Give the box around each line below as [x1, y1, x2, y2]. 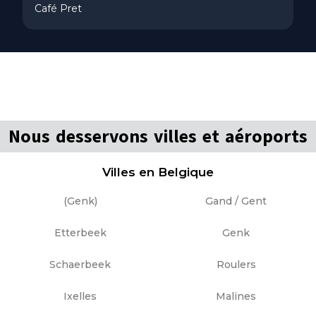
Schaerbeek [49, 258, 111, 272]
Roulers [216, 258, 256, 272]
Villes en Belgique [102, 165, 214, 180]
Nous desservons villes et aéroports [8, 124, 308, 150]
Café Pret [35, 2, 83, 16]
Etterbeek [54, 226, 107, 240]
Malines [216, 290, 256, 303]
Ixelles [63, 290, 97, 303]
